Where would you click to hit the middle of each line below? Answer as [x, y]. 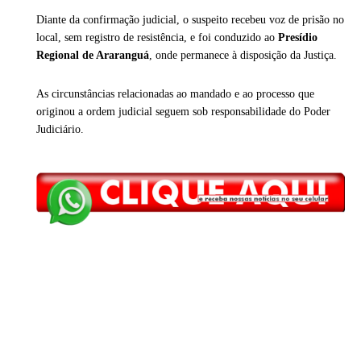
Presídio [298, 38]
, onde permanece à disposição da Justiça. [243, 56]
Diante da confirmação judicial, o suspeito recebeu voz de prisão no [190, 20]
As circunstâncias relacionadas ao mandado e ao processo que [175, 94]
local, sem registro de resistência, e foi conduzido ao [157, 38]
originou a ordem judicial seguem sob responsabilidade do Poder [183, 112]
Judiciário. [60, 130]
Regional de [66, 56]
